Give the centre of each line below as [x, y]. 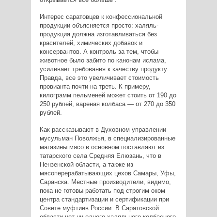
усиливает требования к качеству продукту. [104, 69]
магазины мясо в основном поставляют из [102, 147]
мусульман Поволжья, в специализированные [107, 139]
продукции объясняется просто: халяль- [99, 26]
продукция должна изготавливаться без [98, 34]
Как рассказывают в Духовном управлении [103, 130]
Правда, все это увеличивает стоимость [99, 78]
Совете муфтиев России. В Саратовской [99, 208]
